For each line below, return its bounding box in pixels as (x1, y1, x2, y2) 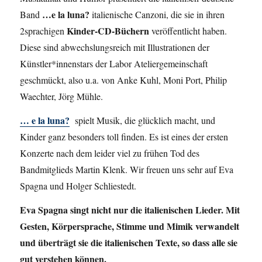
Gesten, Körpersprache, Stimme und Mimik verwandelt (20, 219, 240, 233)
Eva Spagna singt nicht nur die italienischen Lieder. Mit (20, 202, 240, 216)
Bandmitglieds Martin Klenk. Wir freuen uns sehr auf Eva (20, 163, 234, 176)
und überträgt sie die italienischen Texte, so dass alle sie (20, 235, 238, 249)
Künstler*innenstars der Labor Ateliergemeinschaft (20, 57, 208, 70)
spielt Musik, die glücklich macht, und (70, 114, 216, 127)
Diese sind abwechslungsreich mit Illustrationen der (20, 41, 210, 54)
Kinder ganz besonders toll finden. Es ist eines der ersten (20, 130, 229, 143)
